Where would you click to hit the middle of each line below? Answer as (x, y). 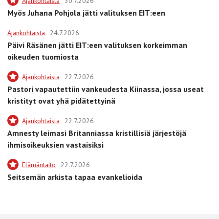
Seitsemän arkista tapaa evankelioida (75, 177)
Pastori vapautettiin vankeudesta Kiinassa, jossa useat (106, 89)
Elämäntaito (39, 164)
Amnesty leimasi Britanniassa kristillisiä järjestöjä (97, 133)
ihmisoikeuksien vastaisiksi (55, 144)
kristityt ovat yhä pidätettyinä (61, 100)
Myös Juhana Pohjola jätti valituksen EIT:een (86, 12)
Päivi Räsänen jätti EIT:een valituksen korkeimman (97, 45)
